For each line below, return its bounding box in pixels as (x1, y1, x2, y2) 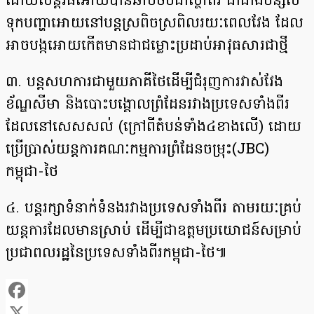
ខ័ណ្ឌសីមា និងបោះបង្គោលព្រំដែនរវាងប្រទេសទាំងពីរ (6, 95, 289, 116)
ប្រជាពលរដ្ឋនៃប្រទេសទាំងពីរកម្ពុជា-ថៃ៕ (6, 243, 227, 265)
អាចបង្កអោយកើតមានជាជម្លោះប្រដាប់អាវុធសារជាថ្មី (6, 36, 288, 57)
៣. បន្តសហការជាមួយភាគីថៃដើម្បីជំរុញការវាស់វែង (6, 72, 283, 94)
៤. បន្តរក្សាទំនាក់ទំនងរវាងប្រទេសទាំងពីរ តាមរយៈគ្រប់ (6, 198, 301, 220)
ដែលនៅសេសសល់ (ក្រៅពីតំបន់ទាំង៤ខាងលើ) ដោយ (6, 117, 301, 139)
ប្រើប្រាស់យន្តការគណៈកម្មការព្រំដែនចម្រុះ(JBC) (6, 139, 269, 161)
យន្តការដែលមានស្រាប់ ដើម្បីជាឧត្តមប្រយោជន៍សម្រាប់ (6, 221, 301, 243)
